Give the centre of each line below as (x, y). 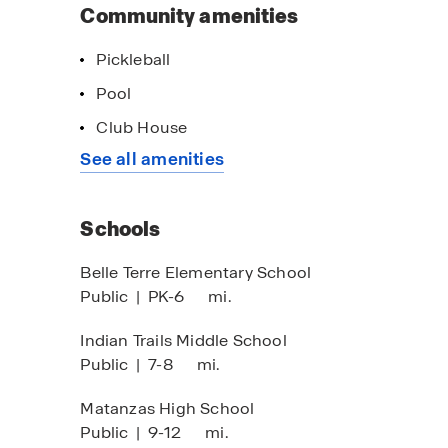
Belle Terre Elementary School (196, 272)
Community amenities (189, 16)
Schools (120, 229)
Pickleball (133, 59)
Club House (142, 127)
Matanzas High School (167, 408)
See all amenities (152, 159)
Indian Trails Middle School (183, 340)
